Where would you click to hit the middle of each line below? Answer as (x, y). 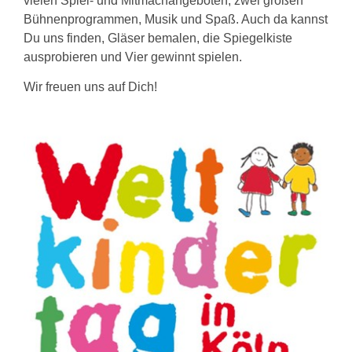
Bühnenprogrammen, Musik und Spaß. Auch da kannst (176, 19)
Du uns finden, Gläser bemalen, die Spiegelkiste (158, 38)
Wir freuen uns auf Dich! (90, 87)
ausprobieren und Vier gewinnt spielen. (133, 57)
